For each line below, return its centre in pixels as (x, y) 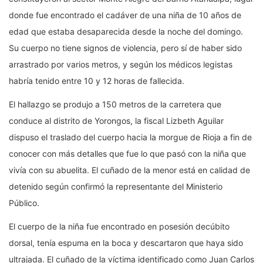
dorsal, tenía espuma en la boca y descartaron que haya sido (126, 243)
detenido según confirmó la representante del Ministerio (116, 187)
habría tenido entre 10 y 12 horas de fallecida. (97, 81)
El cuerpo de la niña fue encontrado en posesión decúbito (119, 227)
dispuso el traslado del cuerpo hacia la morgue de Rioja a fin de (130, 137)
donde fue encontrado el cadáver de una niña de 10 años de (125, 15)
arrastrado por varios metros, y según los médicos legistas (121, 65)
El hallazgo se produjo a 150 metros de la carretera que (115, 104)
